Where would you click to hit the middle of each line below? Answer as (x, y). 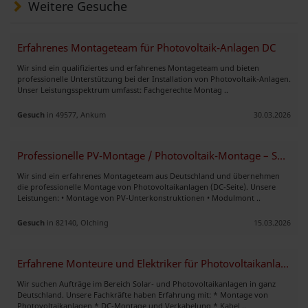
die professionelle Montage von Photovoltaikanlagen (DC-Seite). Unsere (146, 186)
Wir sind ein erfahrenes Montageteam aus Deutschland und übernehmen (148, 175)
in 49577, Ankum (75, 114)
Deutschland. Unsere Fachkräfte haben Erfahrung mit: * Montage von (143, 294)
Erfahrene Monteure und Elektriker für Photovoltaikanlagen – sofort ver (285, 263)
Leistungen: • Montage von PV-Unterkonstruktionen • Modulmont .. (139, 197)
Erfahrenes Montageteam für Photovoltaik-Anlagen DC (146, 47)
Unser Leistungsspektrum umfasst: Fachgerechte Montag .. (123, 89)
